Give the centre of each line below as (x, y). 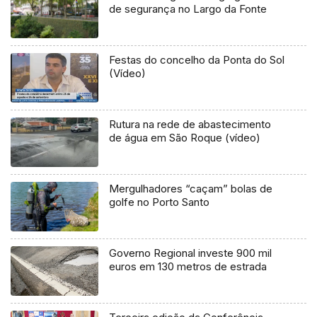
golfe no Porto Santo (160, 202)
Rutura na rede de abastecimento (190, 125)
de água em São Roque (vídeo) (185, 138)
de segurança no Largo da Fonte (188, 9)
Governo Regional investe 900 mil (191, 253)
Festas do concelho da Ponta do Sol (197, 60)
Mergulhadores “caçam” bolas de (191, 189)
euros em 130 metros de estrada (188, 267)
